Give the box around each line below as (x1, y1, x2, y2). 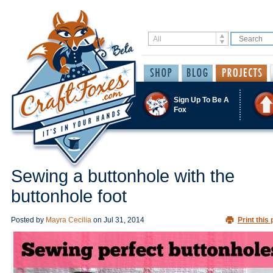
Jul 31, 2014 (104, 216, 144, 224)
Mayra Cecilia (46, 216, 91, 224)
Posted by (11, 216, 46, 224)
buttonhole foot (11, 186, 127, 206)
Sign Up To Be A (174, 95, 229, 104)
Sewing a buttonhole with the (11, 166, 235, 186)
